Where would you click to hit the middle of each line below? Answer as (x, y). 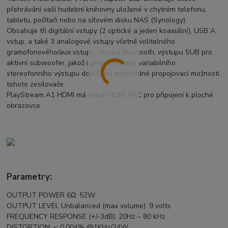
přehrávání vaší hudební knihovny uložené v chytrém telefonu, (107, 10)
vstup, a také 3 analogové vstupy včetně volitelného (91, 42)
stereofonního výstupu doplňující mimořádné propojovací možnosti (113, 74)
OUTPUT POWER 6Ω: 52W (51, 195)
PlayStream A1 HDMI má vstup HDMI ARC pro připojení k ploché (110, 95)
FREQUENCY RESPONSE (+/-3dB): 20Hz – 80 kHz (86, 217)
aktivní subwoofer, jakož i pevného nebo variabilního (91, 63)
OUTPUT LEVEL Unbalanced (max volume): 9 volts (89, 206)
